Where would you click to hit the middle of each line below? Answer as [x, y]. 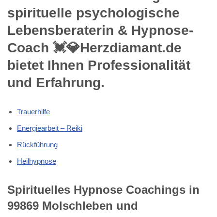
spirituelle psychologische [93, 13]
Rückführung [37, 144]
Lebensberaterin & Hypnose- [100, 30]
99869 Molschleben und [73, 205]
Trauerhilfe [33, 111]
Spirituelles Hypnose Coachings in [103, 189]
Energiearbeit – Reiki [50, 128]
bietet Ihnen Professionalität [99, 65]
